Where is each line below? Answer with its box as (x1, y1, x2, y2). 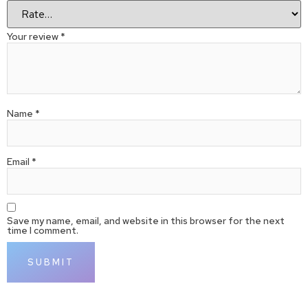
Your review (7, 30, 60, 43)
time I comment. (7, 224, 78, 236)
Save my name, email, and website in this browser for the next (7, 214, 285, 227)
